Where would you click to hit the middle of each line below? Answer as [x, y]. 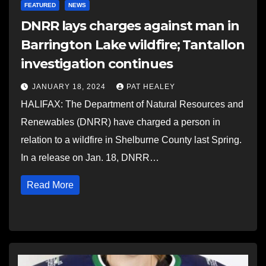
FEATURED [40, 5]
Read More [50, 185]
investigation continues [97, 64]
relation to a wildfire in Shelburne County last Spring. [131, 140]
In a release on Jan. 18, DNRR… [90, 158]
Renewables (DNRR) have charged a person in [121, 122]
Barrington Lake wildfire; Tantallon [133, 45]
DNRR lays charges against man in [130, 26]
